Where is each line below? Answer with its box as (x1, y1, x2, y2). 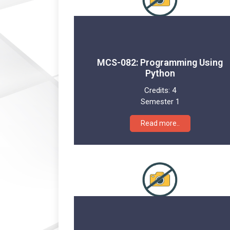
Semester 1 (140, 97, 180, 106)
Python (145, 67, 175, 79)
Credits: (144, 85, 172, 95)
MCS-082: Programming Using (97, 56, 223, 68)
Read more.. (140, 119, 180, 127)
